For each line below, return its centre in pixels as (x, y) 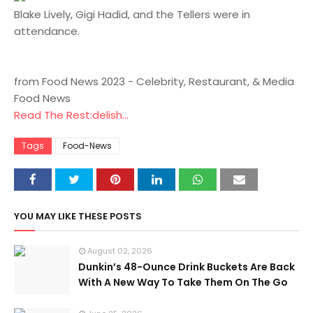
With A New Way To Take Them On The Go (183, 282)
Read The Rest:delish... (71, 115)
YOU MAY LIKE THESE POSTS (78, 216)
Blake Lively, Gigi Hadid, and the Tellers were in (132, 14)
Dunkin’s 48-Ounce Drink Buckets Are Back (187, 267)
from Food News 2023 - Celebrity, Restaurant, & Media (154, 81)
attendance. (47, 31)
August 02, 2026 (120, 251)
